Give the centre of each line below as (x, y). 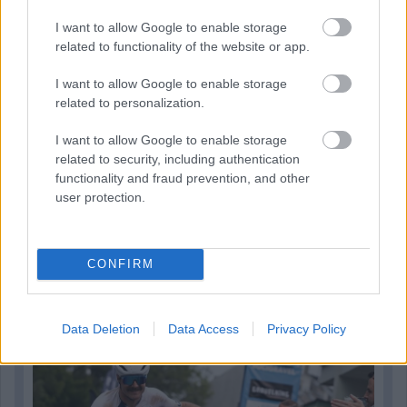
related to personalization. (130, 102)
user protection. (100, 197)
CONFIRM (120, 264)
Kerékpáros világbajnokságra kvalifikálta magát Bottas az (203, 293)
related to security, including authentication (178, 159)
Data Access (203, 328)
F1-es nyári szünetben (203, 312)
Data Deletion (100, 328)
